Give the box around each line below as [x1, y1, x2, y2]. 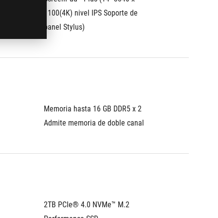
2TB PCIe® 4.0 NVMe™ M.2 [44, 200, 129, 209]
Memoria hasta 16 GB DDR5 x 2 [44, 104, 142, 113]
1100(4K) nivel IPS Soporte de [44, 8, 138, 18]
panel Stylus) [44, 22, 85, 32]
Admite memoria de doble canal [44, 118, 144, 127]
